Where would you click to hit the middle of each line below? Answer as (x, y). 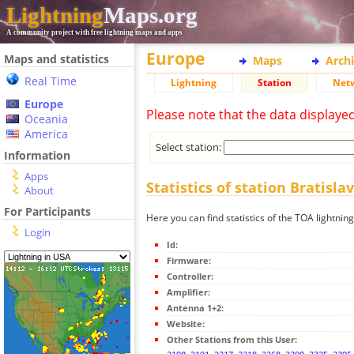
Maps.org (151, 15)
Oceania (46, 119)
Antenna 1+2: (195, 308)
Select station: (190, 147)
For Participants (47, 211)
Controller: (190, 277)
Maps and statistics (56, 59)
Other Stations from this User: (232, 340)
